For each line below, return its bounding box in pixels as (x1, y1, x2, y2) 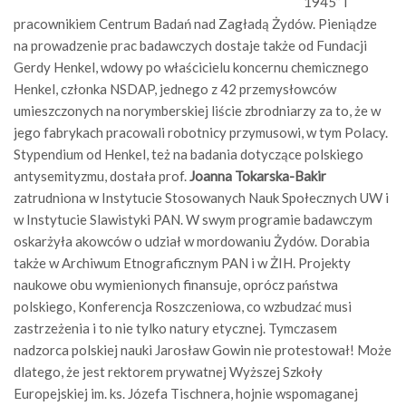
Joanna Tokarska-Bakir (189, 168, 326, 185)
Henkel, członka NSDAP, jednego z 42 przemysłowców (14, 81, 336, 98)
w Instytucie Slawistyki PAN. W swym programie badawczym (14, 211, 372, 228)
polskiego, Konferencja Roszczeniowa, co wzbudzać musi (14, 298, 352, 315)
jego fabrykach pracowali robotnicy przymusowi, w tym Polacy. (14, 124, 388, 141)
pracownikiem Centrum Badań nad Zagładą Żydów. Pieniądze (14, 15, 377, 33)
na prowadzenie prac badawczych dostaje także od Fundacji (14, 37, 367, 54)
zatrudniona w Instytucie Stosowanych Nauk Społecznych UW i (14, 189, 389, 207)
